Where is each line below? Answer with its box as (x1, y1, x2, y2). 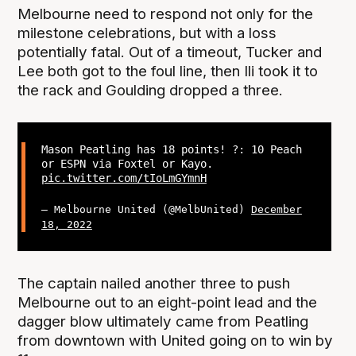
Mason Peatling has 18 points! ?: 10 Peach (41, 142, 302, 156)
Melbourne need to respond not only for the (17, 4, 314, 23)
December (250, 203, 302, 215)
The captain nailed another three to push (17, 273, 291, 292)
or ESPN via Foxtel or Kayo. (41, 157, 213, 170)
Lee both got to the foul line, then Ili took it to (17, 61, 319, 80)
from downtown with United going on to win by (17, 331, 334, 350)
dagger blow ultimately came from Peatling (17, 311, 309, 331)
